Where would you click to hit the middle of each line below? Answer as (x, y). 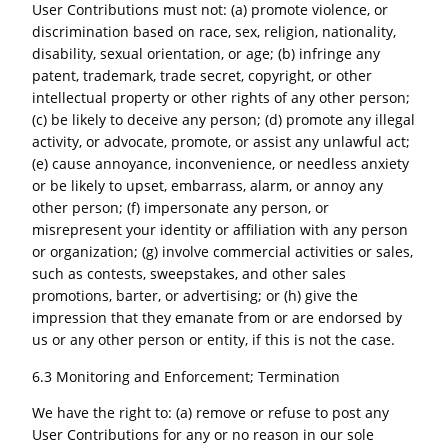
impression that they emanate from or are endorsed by (217, 318)
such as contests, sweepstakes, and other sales (189, 274)
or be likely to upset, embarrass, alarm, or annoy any (208, 186)
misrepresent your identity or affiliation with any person (220, 230)
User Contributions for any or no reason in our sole (203, 435)
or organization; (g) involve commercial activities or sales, (223, 252)
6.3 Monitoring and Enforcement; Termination (186, 376)
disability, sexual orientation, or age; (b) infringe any (206, 54)
